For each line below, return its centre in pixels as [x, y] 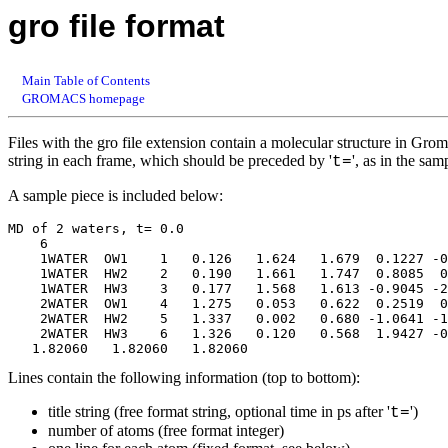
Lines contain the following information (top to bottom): [184, 377]
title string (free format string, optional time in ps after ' [219, 411]
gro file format [116, 26]
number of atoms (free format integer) [166, 430]
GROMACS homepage [83, 98]
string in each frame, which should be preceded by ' [170, 160]
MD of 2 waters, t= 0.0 [96, 228]
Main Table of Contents [85, 80]
